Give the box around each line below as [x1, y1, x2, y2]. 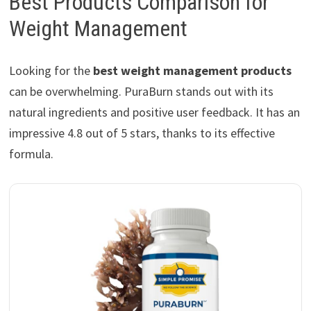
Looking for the [8, 62, 93, 78]
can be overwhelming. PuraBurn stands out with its [8, 83, 274, 99]
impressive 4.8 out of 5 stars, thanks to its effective [8, 124, 275, 141]
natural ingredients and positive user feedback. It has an [8, 103, 300, 120]
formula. [8, 145, 53, 162]
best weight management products [92, 62, 292, 78]
